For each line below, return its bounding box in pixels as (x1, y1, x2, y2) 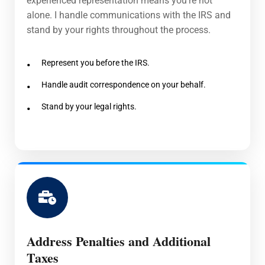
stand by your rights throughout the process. (27, 24, 211, 35)
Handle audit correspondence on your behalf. (41, 79, 206, 89)
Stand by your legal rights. (41, 101, 137, 111)
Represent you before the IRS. (41, 57, 150, 67)
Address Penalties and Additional (27, 231, 211, 251)
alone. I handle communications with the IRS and (27, 9, 231, 21)
